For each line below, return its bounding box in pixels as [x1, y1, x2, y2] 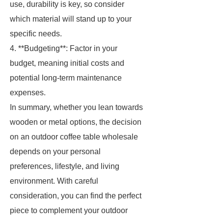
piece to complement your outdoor [10, 206, 128, 215]
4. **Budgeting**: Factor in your [10, 44, 117, 53]
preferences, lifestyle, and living [10, 162, 119, 170]
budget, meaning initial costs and [10, 59, 124, 67]
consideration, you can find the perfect [10, 192, 141, 200]
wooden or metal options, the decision [10, 118, 141, 126]
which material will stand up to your [10, 15, 132, 23]
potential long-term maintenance [10, 74, 122, 82]
